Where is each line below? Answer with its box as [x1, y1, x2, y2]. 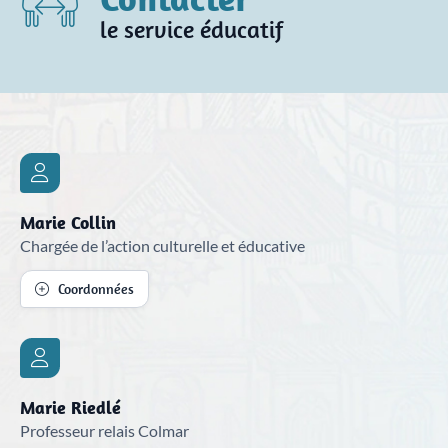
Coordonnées [58, 280, 134, 297]
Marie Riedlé [20, 395, 121, 418]
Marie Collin [20, 210, 116, 233]
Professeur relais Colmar [20, 421, 189, 440]
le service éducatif [100, 15, 283, 43]
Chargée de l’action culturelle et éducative [20, 236, 305, 255]
